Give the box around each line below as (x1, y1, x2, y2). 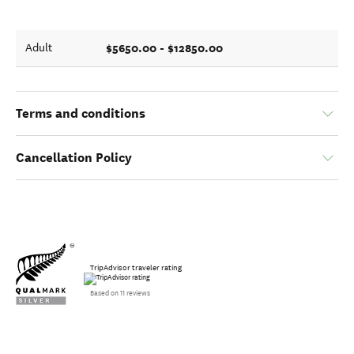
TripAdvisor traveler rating (90, 263, 182, 273)
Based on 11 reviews (90, 289, 150, 298)
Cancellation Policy (16, 149, 132, 167)
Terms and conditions (16, 105, 145, 122)
